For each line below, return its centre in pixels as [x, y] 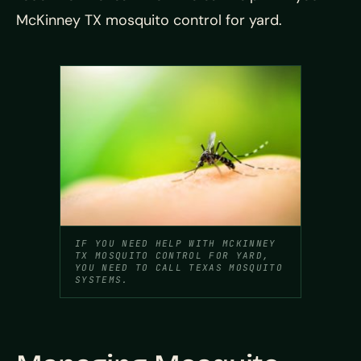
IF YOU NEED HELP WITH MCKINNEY [176, 244]
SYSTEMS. [102, 280]
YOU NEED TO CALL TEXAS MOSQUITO [179, 268]
